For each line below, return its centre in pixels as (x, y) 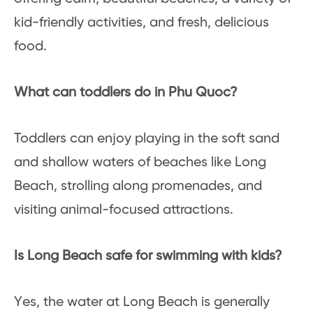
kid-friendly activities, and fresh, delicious (141, 23)
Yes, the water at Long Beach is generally (142, 303)
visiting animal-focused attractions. (124, 210)
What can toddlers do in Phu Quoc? (126, 93)
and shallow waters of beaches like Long (140, 163)
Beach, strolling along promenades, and (138, 187)
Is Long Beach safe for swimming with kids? (148, 256)
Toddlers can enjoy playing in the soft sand (147, 139)
